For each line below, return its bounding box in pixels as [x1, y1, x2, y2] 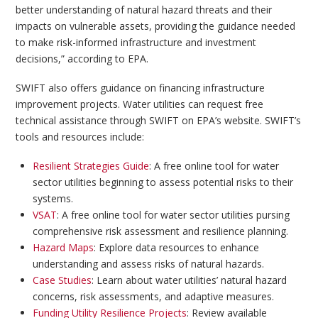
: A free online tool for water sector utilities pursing [56, 208, 290, 222]
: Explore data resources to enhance [93, 241, 259, 255]
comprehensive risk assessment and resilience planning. [32, 224, 288, 238]
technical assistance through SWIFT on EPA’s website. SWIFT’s [16, 114, 302, 128]
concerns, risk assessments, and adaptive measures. [32, 290, 274, 304]
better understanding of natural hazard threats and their [16, 2, 273, 16]
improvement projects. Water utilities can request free [16, 97, 264, 111]
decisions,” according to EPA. [16, 51, 149, 65]
